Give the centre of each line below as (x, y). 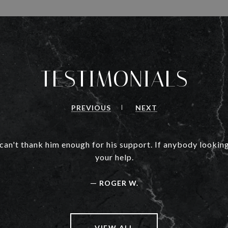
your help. (114, 157)
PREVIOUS (91, 108)
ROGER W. (119, 183)
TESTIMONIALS (114, 79)
